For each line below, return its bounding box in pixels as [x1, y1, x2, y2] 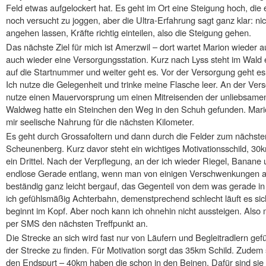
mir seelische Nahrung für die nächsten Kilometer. [6, 115, 194, 128]
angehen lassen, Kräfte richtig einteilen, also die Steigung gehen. [6, 26, 251, 39]
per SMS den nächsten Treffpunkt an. [6, 217, 148, 230]
